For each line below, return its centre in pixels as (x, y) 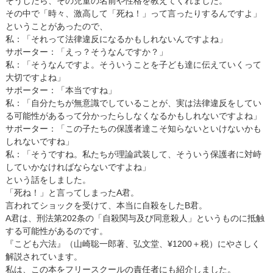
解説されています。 (44, 257)
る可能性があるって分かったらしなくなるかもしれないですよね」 (133, 116)
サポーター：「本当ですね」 (61, 90)
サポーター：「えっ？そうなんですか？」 (86, 52)
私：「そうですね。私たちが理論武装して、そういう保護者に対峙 (133, 154)
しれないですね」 (39, 141)
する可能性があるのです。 (56, 231)
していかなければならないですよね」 (78, 167)
